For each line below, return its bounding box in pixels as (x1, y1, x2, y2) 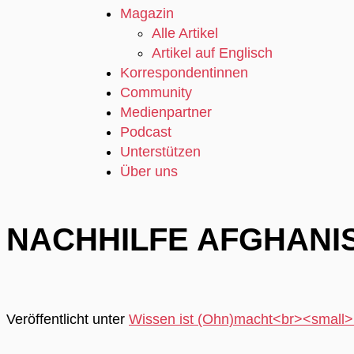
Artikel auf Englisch (152, 44, 273, 61)
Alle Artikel (152, 24, 218, 41)
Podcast (120, 123, 171, 140)
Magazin (120, 5, 174, 21)
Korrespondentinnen (120, 64, 248, 81)
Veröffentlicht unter (6, 311, 129, 328)
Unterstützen (120, 143, 201, 160)
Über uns (120, 163, 178, 179)
